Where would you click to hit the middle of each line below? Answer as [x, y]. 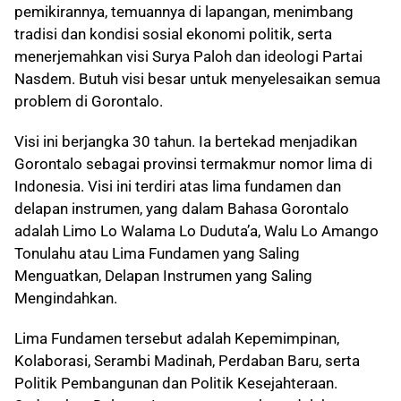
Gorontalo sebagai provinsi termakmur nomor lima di [193, 164]
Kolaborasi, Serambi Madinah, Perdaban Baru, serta [187, 361]
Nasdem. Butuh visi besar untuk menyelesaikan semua [197, 79]
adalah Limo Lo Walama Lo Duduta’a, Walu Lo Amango [196, 231]
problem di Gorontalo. [89, 101]
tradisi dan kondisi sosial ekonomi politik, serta [173, 34]
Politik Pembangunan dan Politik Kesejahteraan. [176, 383]
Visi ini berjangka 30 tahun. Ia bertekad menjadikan [186, 141]
